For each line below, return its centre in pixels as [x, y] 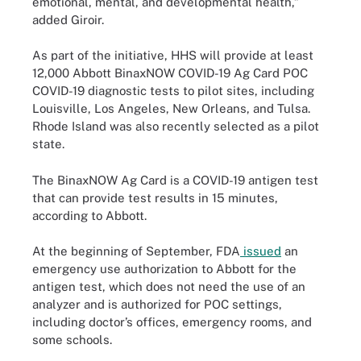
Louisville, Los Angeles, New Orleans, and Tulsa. [171, 108]
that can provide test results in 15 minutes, [155, 197]
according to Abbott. [89, 215]
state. [50, 144]
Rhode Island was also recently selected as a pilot [176, 126]
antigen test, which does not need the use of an [169, 286]
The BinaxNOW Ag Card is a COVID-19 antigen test [175, 180]
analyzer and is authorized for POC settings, [157, 304]
